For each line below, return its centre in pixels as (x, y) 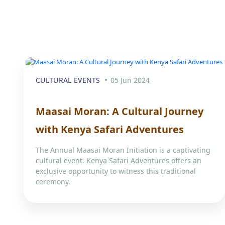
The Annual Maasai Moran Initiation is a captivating (123, 150)
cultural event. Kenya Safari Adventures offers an (119, 161)
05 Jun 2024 (130, 80)
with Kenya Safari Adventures (110, 130)
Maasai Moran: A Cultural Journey (120, 111)
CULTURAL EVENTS (68, 80)
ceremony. (53, 182)
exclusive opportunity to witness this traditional (116, 171)
